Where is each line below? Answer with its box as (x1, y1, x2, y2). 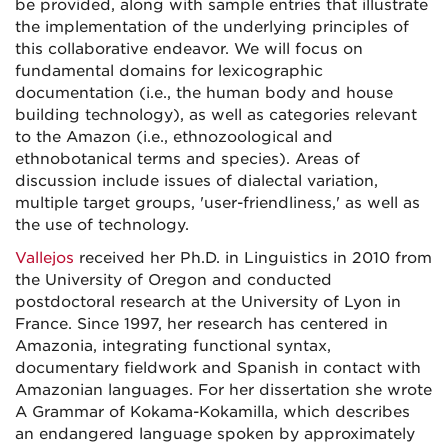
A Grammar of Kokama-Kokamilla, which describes (15, 403, 410, 421)
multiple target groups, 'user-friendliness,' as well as (15, 194, 420, 212)
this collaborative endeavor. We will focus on (15, 40, 363, 58)
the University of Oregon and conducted (15, 271, 332, 289)
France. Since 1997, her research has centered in (15, 315, 388, 333)
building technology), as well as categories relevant (15, 106, 417, 124)
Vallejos (15, 249, 74, 267)
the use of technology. (15, 216, 189, 234)
